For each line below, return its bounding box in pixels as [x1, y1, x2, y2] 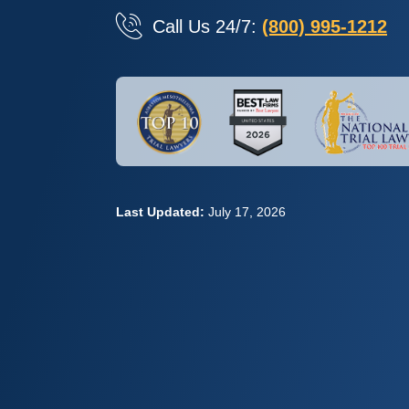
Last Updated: [116, 204, 204, 220]
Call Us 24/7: [152, 16, 262, 37]
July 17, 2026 [208, 204, 286, 220]
